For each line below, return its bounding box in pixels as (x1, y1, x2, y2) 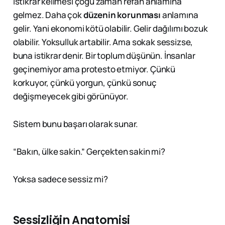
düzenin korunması (83, 9, 161, 21)
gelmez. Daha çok (13, 9, 83, 21)
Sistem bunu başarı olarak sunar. (13, 118, 139, 130)
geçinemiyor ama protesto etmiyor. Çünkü (13, 63, 176, 75)
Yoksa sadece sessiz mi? (13, 173, 108, 185)
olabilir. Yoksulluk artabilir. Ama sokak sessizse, (13, 36, 193, 48)
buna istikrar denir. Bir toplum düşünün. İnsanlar (13, 50, 195, 62)
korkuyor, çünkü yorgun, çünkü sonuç (13, 77, 157, 89)
